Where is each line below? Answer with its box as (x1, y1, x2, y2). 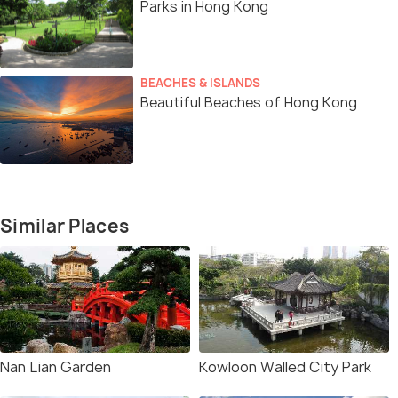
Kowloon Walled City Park (199, 357, 371, 377)
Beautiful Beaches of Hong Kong (140, 93, 357, 112)
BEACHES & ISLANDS (140, 75, 260, 91)
